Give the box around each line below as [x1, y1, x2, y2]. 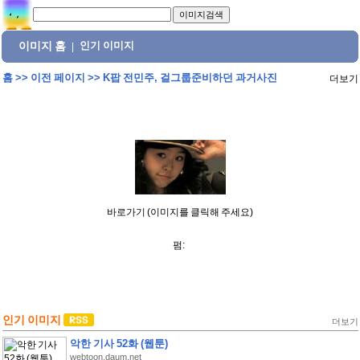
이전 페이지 [30, 72, 85, 84]
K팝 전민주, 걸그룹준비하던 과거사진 [102, 72, 277, 84]
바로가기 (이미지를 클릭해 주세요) [107, 207, 253, 218]
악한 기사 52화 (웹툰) [69, 337, 168, 350]
